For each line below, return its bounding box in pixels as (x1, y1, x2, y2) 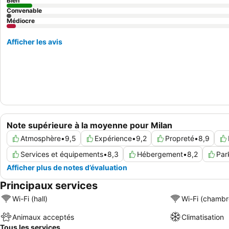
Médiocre (7, 17, 35, 25)
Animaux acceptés (12, 212, 74, 221)
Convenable (7, 7, 42, 14)
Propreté (165, 134, 194, 143)
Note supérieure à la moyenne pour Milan (7, 120, 172, 131)
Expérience (95, 134, 132, 143)
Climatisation (181, 212, 224, 221)
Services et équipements (20, 150, 103, 159)
